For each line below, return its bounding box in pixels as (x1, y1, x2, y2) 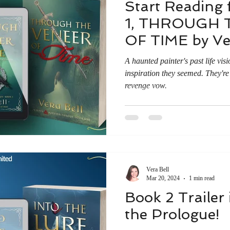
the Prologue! (125, 206, 219, 223)
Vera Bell (146, 166, 169, 173)
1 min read (189, 175, 215, 182)
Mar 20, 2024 (146, 175, 180, 182)
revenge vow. (125, 81, 167, 90)
